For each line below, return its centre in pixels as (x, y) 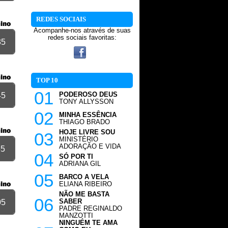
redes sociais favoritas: (82, 38)
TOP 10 (47, 80)
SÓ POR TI (76, 157)
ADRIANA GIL (80, 164)
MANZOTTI (76, 216)
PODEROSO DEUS (88, 95)
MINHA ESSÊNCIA (88, 115)
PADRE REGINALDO (91, 209)
